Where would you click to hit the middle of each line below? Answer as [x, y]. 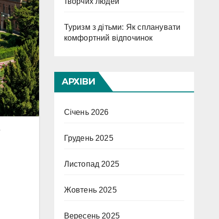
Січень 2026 [86, 112]
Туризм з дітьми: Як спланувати [122, 27]
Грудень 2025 [88, 138]
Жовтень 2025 [90, 190]
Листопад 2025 [92, 164]
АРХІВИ [78, 82]
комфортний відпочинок [108, 38]
